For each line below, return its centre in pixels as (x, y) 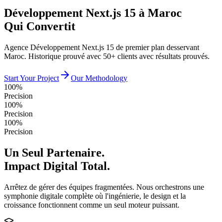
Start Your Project (31, 78)
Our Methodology (99, 78)
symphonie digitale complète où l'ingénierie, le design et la (95, 196)
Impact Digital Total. (57, 166)
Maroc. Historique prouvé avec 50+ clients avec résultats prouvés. (107, 56)
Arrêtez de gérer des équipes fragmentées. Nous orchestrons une (104, 187)
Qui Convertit (40, 26)
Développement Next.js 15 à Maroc (93, 13)
